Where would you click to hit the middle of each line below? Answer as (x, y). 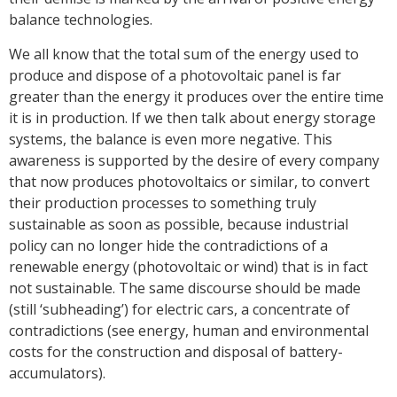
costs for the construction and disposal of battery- (176, 351)
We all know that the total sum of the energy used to (184, 54)
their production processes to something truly (163, 202)
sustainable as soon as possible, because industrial (179, 224)
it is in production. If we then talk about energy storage (192, 117)
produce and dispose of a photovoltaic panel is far (175, 75)
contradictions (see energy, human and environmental (189, 330)
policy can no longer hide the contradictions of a (168, 245)
